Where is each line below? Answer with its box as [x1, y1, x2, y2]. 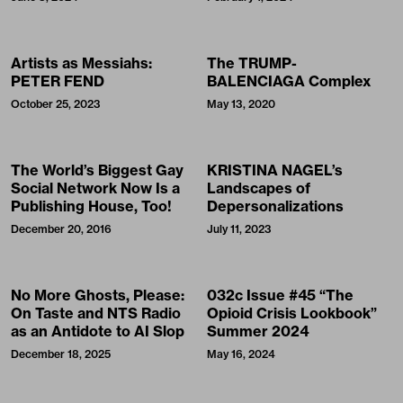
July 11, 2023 [207, 221, 272, 236]
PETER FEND [11, 71, 104, 90]
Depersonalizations [207, 196, 344, 215]
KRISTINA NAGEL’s [207, 160, 343, 179]
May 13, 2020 [207, 96, 275, 111]
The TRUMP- [207, 53, 297, 72]
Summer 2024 [207, 321, 309, 340]
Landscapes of [207, 178, 310, 197]
